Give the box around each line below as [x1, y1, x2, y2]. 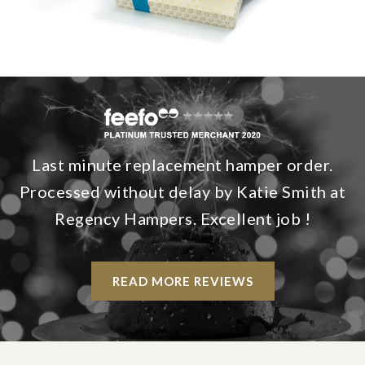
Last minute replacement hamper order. [32, 155, 333, 175]
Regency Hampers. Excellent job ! [55, 209, 310, 229]
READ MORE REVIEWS [112, 274, 253, 289]
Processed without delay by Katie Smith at [19, 182, 346, 202]
